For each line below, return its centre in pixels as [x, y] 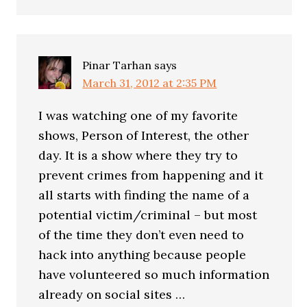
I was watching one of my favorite [138, 115]
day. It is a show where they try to [138, 155]
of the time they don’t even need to [142, 235]
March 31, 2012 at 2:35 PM [150, 83]
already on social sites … [112, 294]
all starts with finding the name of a [144, 195]
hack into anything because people [143, 255]
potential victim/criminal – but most [148, 215]
